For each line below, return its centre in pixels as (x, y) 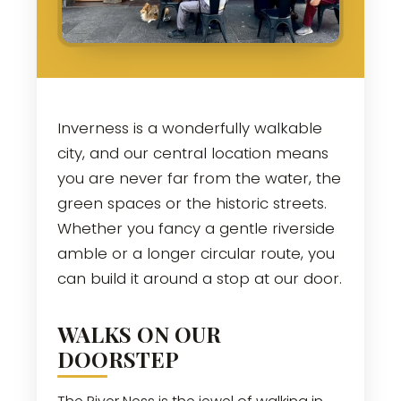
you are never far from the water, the (199, 179)
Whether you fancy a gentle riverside (196, 229)
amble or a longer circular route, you (196, 254)
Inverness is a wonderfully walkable (189, 128)
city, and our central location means (192, 154)
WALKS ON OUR (139, 334)
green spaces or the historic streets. (192, 204)
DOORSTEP (118, 359)
